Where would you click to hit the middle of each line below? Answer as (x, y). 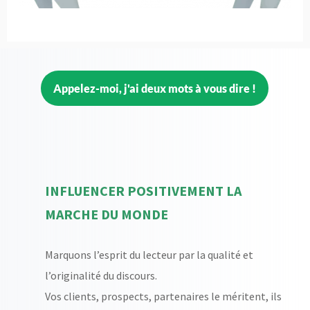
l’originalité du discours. (101, 275)
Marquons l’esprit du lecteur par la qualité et (149, 254)
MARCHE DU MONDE (106, 214)
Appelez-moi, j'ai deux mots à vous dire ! (155, 88)
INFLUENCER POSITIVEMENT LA (143, 190)
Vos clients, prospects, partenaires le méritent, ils (163, 296)
